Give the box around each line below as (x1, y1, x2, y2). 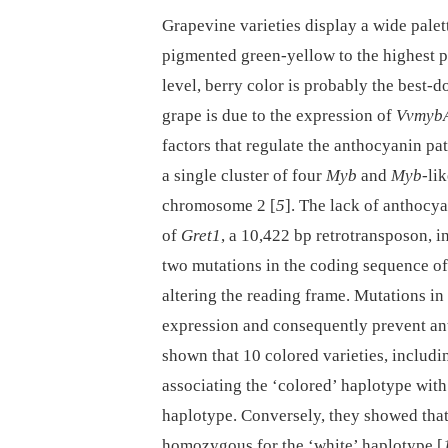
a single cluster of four (162, 165, 326, 185)
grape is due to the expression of (162, 105, 396, 125)
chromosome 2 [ (162, 195, 276, 215)
